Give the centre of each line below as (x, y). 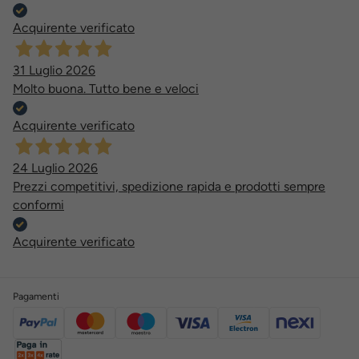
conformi (38, 204)
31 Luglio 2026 (54, 70)
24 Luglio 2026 (55, 167)
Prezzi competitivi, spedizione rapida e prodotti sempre (169, 186)
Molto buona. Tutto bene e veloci (106, 88)
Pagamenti (36, 296)
